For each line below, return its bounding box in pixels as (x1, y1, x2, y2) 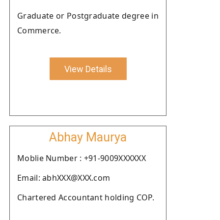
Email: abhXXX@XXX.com (17, 172, 110, 183)
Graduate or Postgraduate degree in (17, 10, 159, 21)
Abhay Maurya (49, 130, 127, 144)
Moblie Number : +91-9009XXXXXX (17, 153, 146, 164)
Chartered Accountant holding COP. (17, 192, 154, 203)
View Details (64, 63, 112, 74)
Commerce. (17, 25, 61, 36)
